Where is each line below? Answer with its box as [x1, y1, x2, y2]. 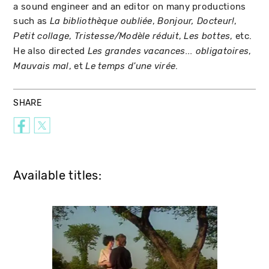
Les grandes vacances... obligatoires [87, 46, 249, 56]
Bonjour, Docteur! [157, 16, 235, 26]
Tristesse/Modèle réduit [74, 31, 179, 41]
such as [13, 16, 50, 26]
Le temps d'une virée [85, 61, 176, 71]
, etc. [230, 31, 252, 41]
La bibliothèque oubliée [49, 16, 153, 26]
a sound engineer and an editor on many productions [13, 1, 246, 12]
